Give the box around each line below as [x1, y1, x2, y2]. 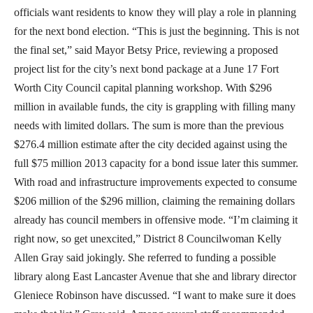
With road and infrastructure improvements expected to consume [14, 175, 297, 188]
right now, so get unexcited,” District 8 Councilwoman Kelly [14, 232, 282, 245]
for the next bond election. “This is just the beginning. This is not [14, 24, 299, 37]
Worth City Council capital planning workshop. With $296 [14, 81, 272, 94]
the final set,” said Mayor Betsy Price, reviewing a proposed [14, 43, 278, 56]
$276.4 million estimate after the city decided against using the [14, 138, 287, 150]
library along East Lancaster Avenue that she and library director [14, 270, 296, 282]
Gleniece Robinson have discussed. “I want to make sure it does [14, 289, 296, 301]
